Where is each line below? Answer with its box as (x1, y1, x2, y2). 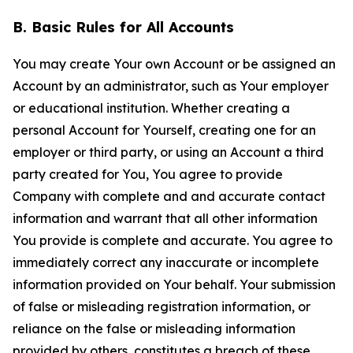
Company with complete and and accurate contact (13, 188, 325, 204)
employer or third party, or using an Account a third (13, 144, 324, 160)
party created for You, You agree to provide (13, 166, 283, 182)
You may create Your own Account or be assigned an (13, 56, 336, 72)
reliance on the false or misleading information (13, 321, 295, 336)
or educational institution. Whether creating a (13, 100, 290, 116)
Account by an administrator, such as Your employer (13, 78, 329, 94)
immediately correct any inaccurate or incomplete (13, 255, 319, 270)
